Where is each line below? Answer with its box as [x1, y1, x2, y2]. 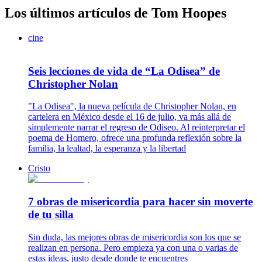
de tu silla [28, 208, 74, 220]
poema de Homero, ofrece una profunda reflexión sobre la [28, 133, 242, 143]
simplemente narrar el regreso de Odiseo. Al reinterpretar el [28, 122, 245, 133]
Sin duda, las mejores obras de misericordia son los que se [28, 232, 241, 242]
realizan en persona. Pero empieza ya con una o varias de [28, 242, 238, 253]
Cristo [28, 163, 50, 174]
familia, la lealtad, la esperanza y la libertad [28, 143, 186, 154]
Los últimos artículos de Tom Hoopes [5, 5, 226, 20]
